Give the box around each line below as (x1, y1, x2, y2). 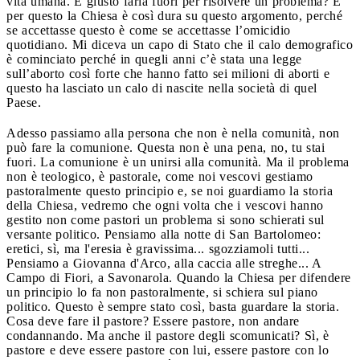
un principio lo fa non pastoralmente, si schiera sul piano (6, 284, 318, 299)
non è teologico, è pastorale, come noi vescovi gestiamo (6, 169, 313, 183)
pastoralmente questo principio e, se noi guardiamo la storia (6, 183, 333, 198)
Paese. (6, 95, 41, 109)
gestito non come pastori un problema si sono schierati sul (6, 212, 325, 227)
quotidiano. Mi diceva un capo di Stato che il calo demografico (6, 37, 353, 51)
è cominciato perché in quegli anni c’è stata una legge (6, 51, 302, 66)
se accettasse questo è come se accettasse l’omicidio (6, 22, 291, 37)
